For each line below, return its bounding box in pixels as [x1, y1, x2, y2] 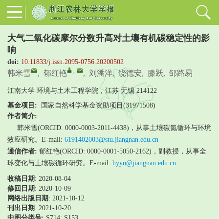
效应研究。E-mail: [7, 135, 65, 143]
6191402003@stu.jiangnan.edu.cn [65, 135, 158, 143]
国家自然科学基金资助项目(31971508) [37, 101, 155, 109]
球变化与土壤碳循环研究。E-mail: [7, 159, 112, 167]
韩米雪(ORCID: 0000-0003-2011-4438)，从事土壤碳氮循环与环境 [17, 124, 211, 131]
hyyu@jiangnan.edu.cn [112, 159, 176, 167]
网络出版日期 [7, 194, 48, 202]
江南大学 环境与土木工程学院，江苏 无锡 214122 [7, 87, 157, 94]
